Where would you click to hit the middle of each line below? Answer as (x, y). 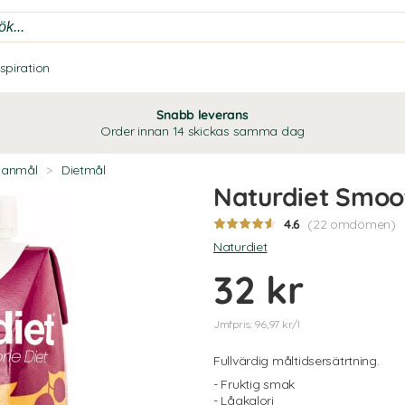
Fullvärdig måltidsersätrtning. (297, 361)
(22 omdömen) (352, 224)
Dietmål (83, 170)
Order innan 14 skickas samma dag (202, 131)
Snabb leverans (202, 115)
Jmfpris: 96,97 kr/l (257, 324)
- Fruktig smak (254, 384)
